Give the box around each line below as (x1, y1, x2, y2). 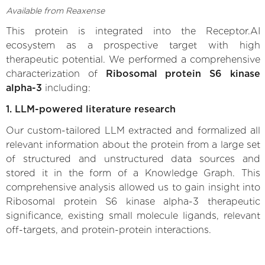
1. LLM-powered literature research (6, 103, 176, 115)
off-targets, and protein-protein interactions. (6, 224, 211, 235)
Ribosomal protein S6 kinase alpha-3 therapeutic (6, 195, 260, 207)
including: (42, 82, 91, 93)
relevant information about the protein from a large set (6, 138, 260, 150)
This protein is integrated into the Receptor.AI (6, 25, 260, 37)
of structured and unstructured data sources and (6, 153, 260, 164)
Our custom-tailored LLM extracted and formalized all (6, 124, 260, 136)
